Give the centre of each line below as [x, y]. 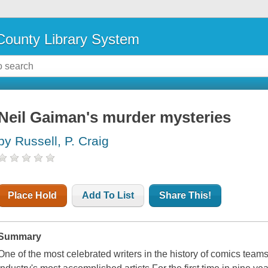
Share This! [185, 196]
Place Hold [33, 196]
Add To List [108, 196]
